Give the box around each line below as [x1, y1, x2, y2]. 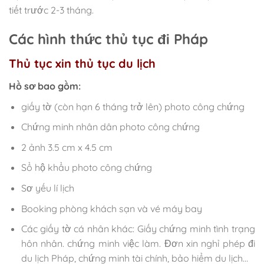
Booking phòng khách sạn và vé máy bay [21, 202, 202, 214]
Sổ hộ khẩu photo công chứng [21, 161, 152, 174]
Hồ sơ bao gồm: [9, 80, 81, 92]
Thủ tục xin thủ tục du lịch [9, 55, 156, 71]
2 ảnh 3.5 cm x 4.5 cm [21, 141, 113, 153]
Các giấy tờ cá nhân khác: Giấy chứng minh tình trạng [21, 223, 255, 235]
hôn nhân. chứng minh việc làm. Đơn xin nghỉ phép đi [21, 237, 255, 250]
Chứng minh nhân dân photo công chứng [21, 121, 200, 133]
